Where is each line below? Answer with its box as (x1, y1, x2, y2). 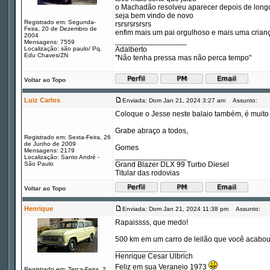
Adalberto (115, 45, 147, 54)
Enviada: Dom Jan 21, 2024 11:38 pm (122, 206, 228, 212)
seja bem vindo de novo (115, 11, 193, 20)
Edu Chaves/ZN (24, 52, 68, 58)
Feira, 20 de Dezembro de (24, 25, 97, 32)
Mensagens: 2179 (24, 147, 75, 154)
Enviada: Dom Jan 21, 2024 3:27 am (122, 97, 225, 104)
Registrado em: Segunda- (24, 19, 96, 25)
